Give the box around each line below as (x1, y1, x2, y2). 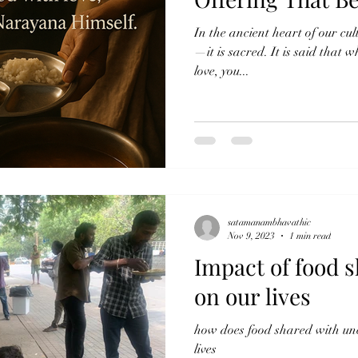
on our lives (194, 281, 311, 311)
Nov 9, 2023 (228, 229, 275, 241)
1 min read (289, 229, 331, 241)
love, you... (194, 62, 249, 79)
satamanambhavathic (228, 217, 311, 228)
